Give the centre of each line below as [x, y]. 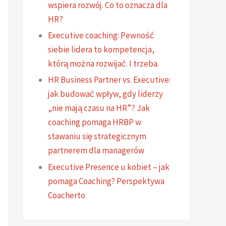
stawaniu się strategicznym [97, 136]
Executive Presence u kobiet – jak [109, 167]
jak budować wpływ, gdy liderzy [105, 94]
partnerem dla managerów [96, 151]
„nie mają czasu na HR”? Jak [99, 108]
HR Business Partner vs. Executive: [109, 80]
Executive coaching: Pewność [101, 36]
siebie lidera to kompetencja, [101, 50]
